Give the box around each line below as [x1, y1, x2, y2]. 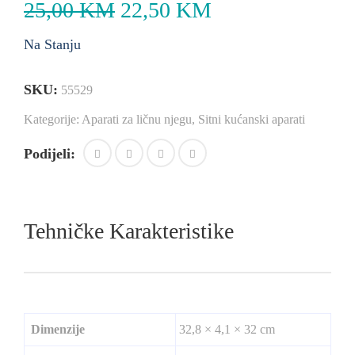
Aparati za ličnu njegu [82, 113, 192, 126]
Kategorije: [24, 113, 82, 126]
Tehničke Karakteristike [24, 219, 234, 243]
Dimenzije [31, 323, 85, 336]
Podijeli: [24, 146, 75, 162]
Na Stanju [24, 36, 81, 52]
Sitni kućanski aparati [198, 113, 305, 126]
